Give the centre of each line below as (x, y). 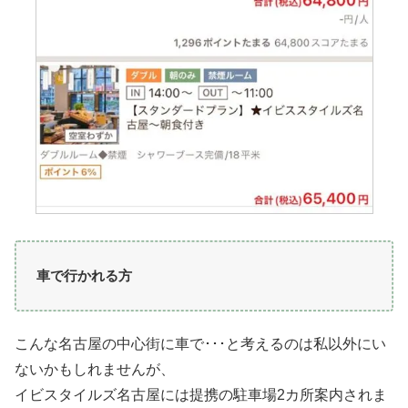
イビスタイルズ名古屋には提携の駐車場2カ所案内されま (201, 395)
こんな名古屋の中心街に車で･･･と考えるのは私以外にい (200, 344)
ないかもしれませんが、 (95, 370)
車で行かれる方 (84, 275)
